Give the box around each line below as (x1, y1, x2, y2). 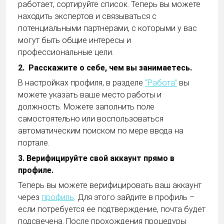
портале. (18, 138, 51, 148)
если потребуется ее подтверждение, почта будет (18, 204, 205, 214)
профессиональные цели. (18, 47, 117, 57)
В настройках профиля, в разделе (18, 78, 145, 88)
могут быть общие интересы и (18, 35, 131, 45)
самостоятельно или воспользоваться (18, 114, 163, 124)
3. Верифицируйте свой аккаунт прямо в (18, 153, 174, 163)
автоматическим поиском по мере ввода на (18, 126, 183, 136)
